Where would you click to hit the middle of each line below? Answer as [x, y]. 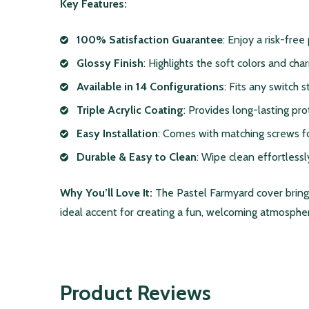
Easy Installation [117, 134]
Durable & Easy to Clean [137, 157]
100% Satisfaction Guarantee [150, 40]
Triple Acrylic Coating [130, 110]
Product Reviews [136, 293]
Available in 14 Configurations [150, 87]
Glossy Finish [110, 63]
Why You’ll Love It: [106, 193]
